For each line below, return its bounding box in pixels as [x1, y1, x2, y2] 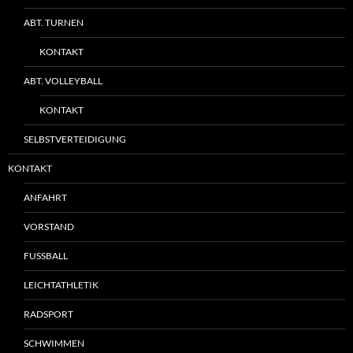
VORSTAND [24, 220, 74, 232]
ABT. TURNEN [24, 16, 84, 28]
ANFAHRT [24, 191, 67, 203]
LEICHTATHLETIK [24, 278, 98, 291]
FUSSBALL [24, 249, 63, 262]
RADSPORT [24, 307, 73, 320]
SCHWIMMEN [24, 336, 84, 349]
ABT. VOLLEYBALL [24, 74, 102, 87]
